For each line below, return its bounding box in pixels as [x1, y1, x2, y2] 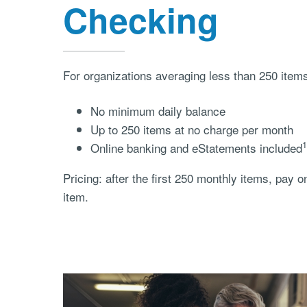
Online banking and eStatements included [90, 138, 302, 156]
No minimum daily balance [90, 101, 225, 119]
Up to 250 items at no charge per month [90, 120, 293, 138]
